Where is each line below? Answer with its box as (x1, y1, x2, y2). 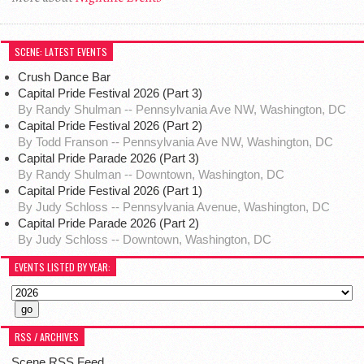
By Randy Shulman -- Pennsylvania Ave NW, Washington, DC (17, 102, 346, 117)
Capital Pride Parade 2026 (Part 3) (17, 151, 199, 166)
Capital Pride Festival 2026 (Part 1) (17, 184, 202, 198)
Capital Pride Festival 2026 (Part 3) (17, 86, 202, 101)
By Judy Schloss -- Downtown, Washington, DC (17, 232, 271, 247)
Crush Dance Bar (17, 70, 114, 84)
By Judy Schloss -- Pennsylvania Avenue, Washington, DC (17, 200, 330, 214)
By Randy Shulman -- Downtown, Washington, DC (17, 167, 284, 182)
